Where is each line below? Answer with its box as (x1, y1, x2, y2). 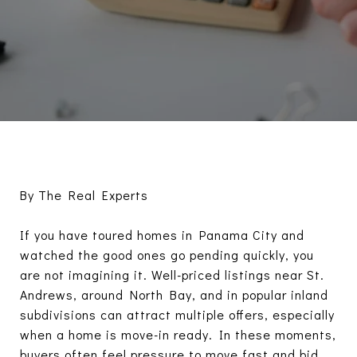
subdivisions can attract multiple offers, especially (20, 306, 335, 323)
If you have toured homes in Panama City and (20, 226, 304, 243)
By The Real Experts (20, 186, 148, 203)
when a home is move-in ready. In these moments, (20, 326, 336, 343)
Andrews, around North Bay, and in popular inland (20, 286, 328, 303)
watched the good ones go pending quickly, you (20, 246, 314, 263)
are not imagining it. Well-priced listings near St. (20, 266, 324, 283)
